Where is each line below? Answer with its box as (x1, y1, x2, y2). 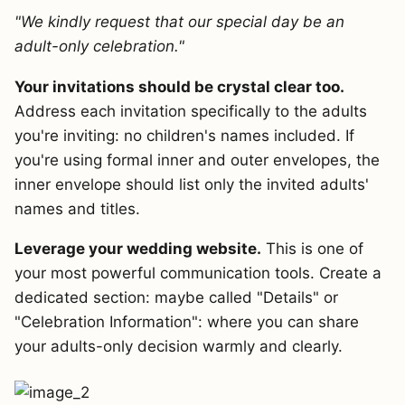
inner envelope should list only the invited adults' (14, 174, 369, 193)
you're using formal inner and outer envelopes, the (14, 150, 380, 169)
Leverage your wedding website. (14, 240, 261, 259)
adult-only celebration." (14, 37, 184, 56)
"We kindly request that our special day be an (14, 13, 344, 32)
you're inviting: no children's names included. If (14, 126, 354, 145)
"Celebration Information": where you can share (14, 313, 359, 332)
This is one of (261, 240, 363, 259)
